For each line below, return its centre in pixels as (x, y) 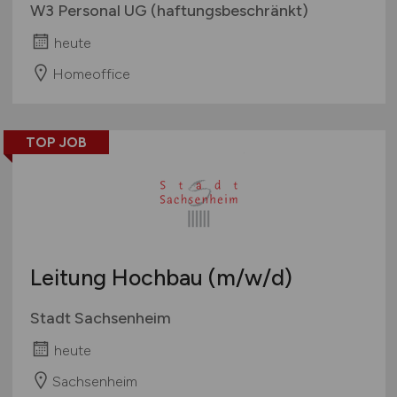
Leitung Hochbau (119, 278)
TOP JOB (56, 143)
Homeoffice (91, 74)
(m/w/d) (250, 278)
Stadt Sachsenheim (100, 319)
